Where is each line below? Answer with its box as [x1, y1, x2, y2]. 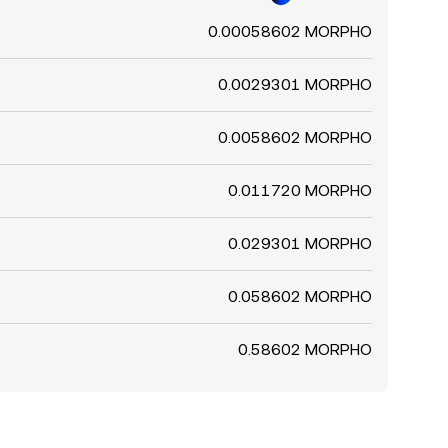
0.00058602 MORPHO [208, 22, 372, 41]
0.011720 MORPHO [228, 181, 372, 200]
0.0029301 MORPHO [218, 75, 372, 94]
